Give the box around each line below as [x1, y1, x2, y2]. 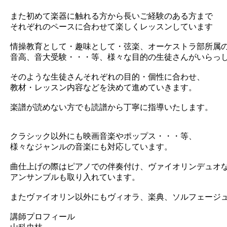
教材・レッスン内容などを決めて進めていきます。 [10, 83, 197, 92]
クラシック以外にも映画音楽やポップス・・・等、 [10, 132, 197, 140]
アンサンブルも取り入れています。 [10, 173, 140, 181]
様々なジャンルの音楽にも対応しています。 [10, 142, 172, 151]
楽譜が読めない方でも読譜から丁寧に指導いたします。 [10, 103, 213, 111]
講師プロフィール [10, 212, 75, 221]
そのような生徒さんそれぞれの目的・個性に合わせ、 [10, 72, 205, 81]
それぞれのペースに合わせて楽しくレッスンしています [10, 22, 213, 31]
